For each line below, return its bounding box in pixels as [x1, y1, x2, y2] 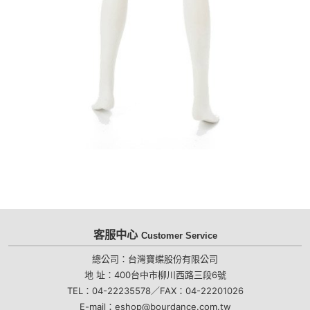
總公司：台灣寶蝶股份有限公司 [92, 253, 218, 264]
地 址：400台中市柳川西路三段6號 [84, 268, 226, 280]
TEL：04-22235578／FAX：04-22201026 [66, 284, 244, 296]
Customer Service [140, 230, 217, 241]
